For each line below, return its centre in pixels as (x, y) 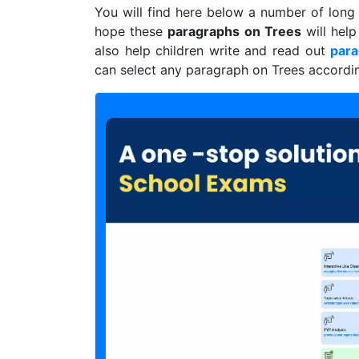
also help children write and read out (213, 50)
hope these (131, 31)
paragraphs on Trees (234, 31)
